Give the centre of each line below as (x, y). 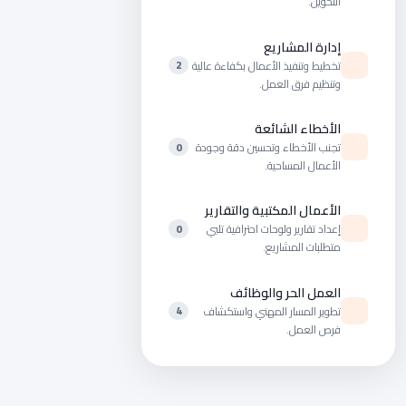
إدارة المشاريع (303, 47)
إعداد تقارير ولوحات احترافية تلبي (274, 229)
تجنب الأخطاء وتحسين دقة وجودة (269, 148)
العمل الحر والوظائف (286, 292)
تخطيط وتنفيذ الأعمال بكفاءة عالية (267, 65)
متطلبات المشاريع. (302, 247)
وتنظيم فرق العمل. (300, 83)
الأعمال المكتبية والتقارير (273, 211)
